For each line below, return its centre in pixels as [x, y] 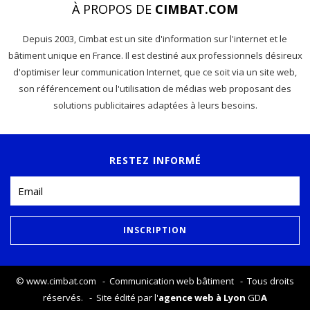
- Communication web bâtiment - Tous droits [195, 281]
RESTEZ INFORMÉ [155, 161]
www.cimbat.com [61, 281]
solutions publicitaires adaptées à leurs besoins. [155, 106]
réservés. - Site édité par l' [101, 298]
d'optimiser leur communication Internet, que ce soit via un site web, [155, 72]
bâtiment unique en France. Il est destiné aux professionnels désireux [155, 56]
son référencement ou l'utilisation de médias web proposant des [155, 89]
